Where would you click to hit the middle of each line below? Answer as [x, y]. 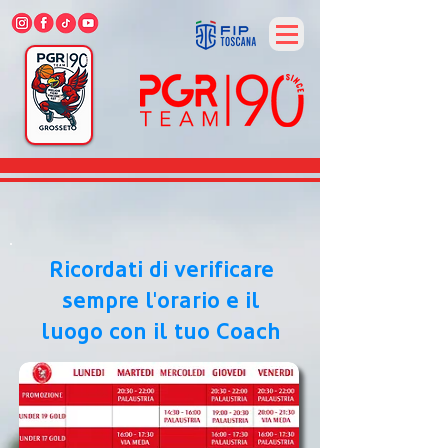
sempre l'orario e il [161, 300]
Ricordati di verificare [161, 269]
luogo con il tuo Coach [161, 331]
